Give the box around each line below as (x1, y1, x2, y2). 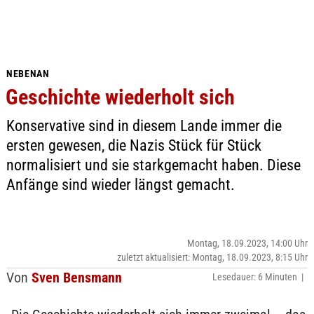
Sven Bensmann (31, 269, 122, 286)
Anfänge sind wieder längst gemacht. (6, 176, 235, 193)
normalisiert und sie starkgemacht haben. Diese (6, 156, 301, 174)
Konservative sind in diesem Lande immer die (6, 117, 282, 135)
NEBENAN (6, 68, 50, 79)
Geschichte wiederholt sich (5, 85, 235, 109)
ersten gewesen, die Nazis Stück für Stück (6, 137, 261, 154)
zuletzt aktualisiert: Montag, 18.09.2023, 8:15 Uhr (117, 252, 308, 263)
